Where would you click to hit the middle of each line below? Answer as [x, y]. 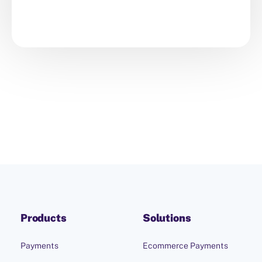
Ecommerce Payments [185, 246]
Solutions [167, 218]
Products [44, 218]
